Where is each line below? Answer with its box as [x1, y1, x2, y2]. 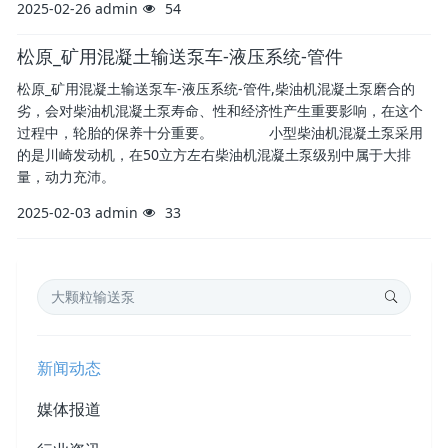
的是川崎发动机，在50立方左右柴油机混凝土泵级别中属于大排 [17, 145, 411, 164]
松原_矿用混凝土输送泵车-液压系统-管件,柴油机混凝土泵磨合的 [17, 79, 415, 98]
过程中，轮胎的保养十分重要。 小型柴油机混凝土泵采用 [17, 123, 423, 142]
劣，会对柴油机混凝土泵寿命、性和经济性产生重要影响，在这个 [17, 101, 423, 120]
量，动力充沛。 [17, 167, 115, 186]
